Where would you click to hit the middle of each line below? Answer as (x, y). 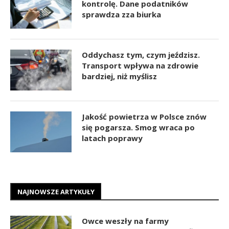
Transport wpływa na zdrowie (140, 65)
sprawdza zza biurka (121, 14)
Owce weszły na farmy (125, 221)
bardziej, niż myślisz (119, 76)
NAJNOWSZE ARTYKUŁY (56, 191)
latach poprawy (112, 138)
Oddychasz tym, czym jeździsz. (141, 54)
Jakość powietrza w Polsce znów (144, 116)
